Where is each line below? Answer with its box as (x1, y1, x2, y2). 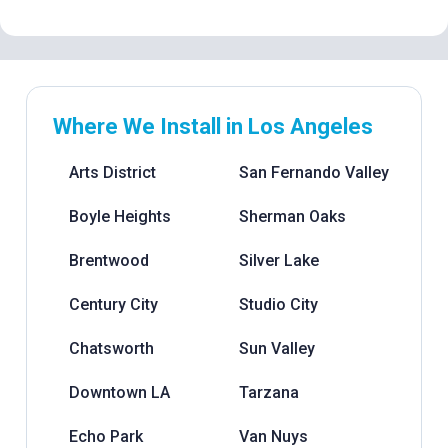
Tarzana (239, 382, 300, 402)
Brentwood (69, 250, 150, 270)
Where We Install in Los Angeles (53, 113, 373, 139)
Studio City (239, 294, 319, 314)
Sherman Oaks (239, 206, 347, 226)
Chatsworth (69, 338, 155, 358)
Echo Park (69, 426, 144, 446)
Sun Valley (239, 338, 316, 358)
